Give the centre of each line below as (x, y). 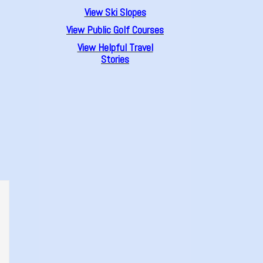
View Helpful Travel (115, 48)
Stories (115, 59)
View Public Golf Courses (115, 30)
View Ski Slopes (115, 12)
